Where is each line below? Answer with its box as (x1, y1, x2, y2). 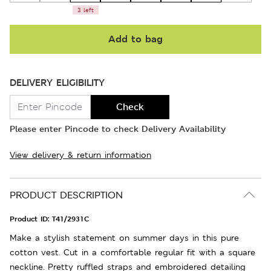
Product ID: (10, 214, 52, 224)
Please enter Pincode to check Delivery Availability (10, 122, 226, 134)
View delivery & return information (10, 149, 151, 160)
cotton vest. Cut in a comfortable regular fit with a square (10, 246, 255, 258)
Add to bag (108, 32, 163, 45)
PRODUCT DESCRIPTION (10, 188, 123, 201)
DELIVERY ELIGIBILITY (10, 76, 105, 89)
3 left (77, 5, 94, 14)
